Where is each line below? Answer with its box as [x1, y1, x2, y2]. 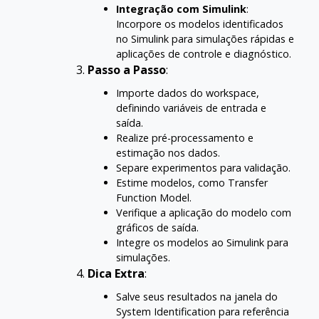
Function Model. [116, 191, 192, 204]
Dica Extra [88, 266, 145, 281]
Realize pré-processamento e [116, 131, 253, 145]
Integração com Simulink [116, 2, 246, 16]
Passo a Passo [88, 62, 166, 78]
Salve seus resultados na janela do [116, 290, 278, 303]
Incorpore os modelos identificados [116, 17, 283, 31]
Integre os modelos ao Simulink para [116, 236, 288, 249]
